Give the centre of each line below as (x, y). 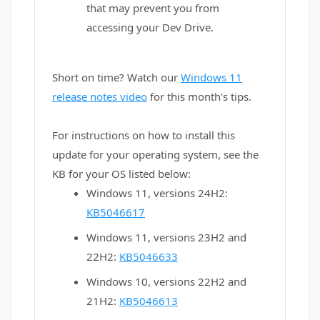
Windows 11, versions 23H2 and (166, 237)
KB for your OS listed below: (123, 174)
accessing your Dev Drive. (150, 27)
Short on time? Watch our (116, 77)
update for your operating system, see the (155, 154)
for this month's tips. (199, 96)
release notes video (100, 96)
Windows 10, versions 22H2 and (166, 281)
